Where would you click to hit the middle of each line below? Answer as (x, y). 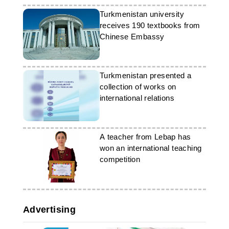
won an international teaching (151, 148)
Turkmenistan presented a (145, 75)
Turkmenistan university (142, 14)
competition (120, 159)
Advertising (49, 210)
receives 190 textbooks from (150, 25)
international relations (137, 98)
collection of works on (138, 87)
